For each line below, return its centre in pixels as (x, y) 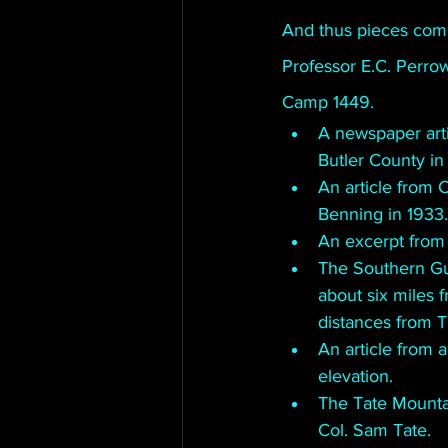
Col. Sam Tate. (374, 430)
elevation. (358, 376)
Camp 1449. (330, 102)
